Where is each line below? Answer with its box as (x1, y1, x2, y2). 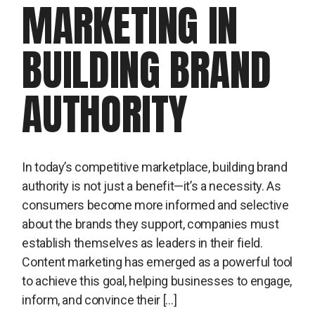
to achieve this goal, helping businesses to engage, (22, 273, 292, 288)
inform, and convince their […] (22, 292, 177, 307)
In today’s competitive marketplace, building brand (22, 159, 288, 174)
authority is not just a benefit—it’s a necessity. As (22, 178, 281, 193)
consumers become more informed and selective (22, 197, 289, 212)
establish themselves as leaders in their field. (22, 235, 263, 250)
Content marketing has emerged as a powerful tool (22, 254, 293, 269)
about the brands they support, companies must (22, 216, 279, 231)
